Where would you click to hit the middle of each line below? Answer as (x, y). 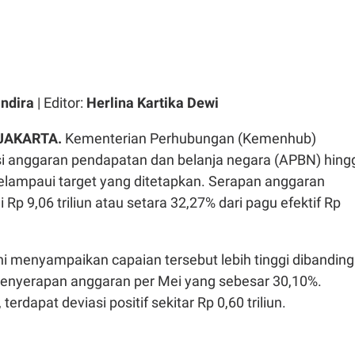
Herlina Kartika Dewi (153, 102)
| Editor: (60, 102)
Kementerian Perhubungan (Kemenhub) (189, 138)
